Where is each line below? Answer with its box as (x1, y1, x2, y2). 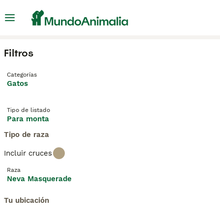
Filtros (4, 47, 33, 59)
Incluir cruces (4, 149, 52, 158)
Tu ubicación (4, 196, 49, 205)
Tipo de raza (4, 130, 49, 139)
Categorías (7, 71, 37, 78)
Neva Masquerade (7, 174, 72, 183)
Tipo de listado (7, 107, 50, 113)
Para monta (7, 114, 49, 123)
